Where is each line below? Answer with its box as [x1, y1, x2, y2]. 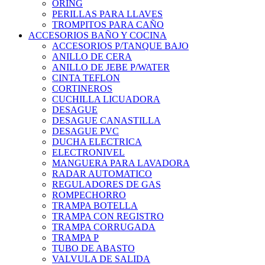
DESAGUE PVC [52, 126, 119, 137]
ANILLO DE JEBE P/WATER [52, 62, 170, 73]
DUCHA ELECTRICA [52, 137, 142, 147]
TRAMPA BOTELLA [52, 201, 138, 211]
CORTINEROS [52, 83, 112, 94]
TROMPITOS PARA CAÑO [52, 20, 164, 30]
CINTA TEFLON [52, 73, 120, 83]
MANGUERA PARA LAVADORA [52, 158, 190, 169]
